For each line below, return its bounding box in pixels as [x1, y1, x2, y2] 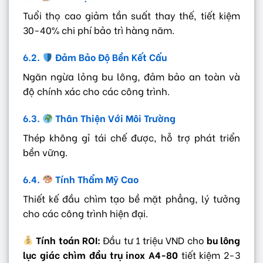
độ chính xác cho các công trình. [23, 84, 170, 98]
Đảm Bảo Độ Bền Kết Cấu [53, 50, 167, 64]
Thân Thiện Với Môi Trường [53, 110, 176, 124]
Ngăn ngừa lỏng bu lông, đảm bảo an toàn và [23, 69, 240, 83]
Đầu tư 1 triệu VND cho [100, 232, 207, 247]
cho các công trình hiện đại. [23, 205, 148, 220]
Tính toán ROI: [36, 232, 100, 247]
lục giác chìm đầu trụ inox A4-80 [23, 247, 178, 261]
